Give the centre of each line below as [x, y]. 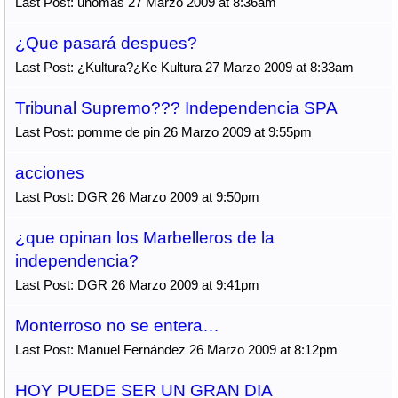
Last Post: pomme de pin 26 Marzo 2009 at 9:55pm [163, 132]
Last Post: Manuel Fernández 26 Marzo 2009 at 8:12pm [176, 350]
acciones [49, 173]
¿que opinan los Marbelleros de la [144, 238]
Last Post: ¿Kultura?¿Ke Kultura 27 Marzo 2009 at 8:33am [184, 67]
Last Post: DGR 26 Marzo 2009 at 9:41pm [137, 285]
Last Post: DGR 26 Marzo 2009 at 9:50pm [137, 197]
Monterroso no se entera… [117, 326]
